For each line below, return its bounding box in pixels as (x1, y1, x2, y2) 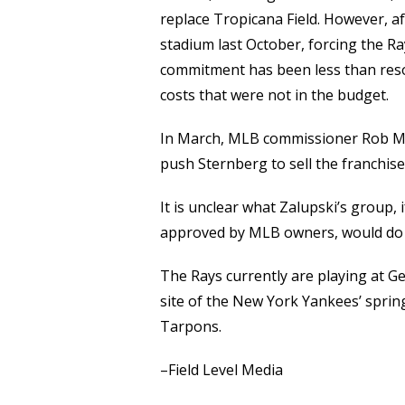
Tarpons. (160, 316, 221, 337)
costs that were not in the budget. (160, 85, 389, 106)
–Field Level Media (160, 360, 283, 381)
